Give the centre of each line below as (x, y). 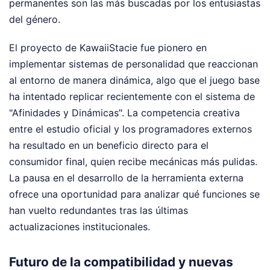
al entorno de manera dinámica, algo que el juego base (134, 80)
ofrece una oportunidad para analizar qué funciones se (134, 194)
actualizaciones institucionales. (80, 226)
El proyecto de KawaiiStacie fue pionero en (108, 47)
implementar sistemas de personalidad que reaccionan (133, 64)
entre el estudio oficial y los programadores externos (130, 129)
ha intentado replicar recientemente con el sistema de (132, 96)
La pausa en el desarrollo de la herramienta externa (126, 177)
